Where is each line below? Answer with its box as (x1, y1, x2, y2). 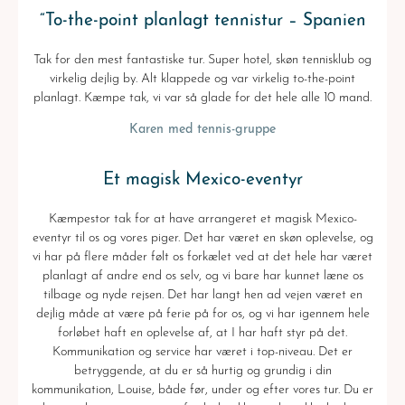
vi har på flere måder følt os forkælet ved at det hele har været (33, 250, 372, 265)
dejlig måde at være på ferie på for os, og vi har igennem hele (35, 307, 370, 322)
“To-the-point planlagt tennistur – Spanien (39, 13, 366, 31)
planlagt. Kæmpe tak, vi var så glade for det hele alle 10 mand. (33, 91, 372, 106)
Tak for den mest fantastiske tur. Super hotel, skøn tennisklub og (33, 53, 372, 68)
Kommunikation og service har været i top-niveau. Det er (52, 345, 353, 360)
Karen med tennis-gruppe (129, 123, 276, 137)
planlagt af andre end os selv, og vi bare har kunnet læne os (42, 269, 363, 284)
